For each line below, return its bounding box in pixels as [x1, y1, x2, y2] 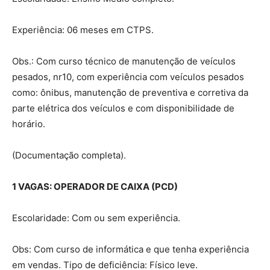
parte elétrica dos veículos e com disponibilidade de [12, 102, 234, 114]
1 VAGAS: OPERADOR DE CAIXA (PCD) [12, 180, 178, 192]
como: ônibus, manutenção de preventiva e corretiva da [12, 86, 248, 98]
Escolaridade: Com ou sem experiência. [12, 212, 180, 224]
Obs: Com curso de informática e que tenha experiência [12, 243, 249, 255]
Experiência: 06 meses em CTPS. [12, 24, 154, 36]
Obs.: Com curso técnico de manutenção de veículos [12, 55, 236, 67]
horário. [12, 118, 45, 130]
